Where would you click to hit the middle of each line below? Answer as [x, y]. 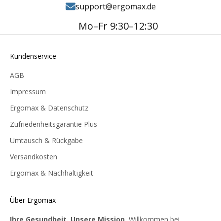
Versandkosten [34, 156]
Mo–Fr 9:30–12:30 [118, 26]
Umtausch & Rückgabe [46, 140]
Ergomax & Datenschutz [49, 108]
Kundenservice [33, 56]
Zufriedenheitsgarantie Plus [54, 124]
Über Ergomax [33, 200]
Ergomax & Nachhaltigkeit [52, 173]
